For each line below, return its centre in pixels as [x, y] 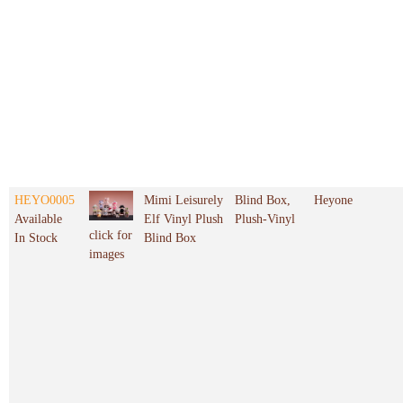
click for [111, 235]
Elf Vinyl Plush [184, 219]
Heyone [333, 201]
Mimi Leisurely [184, 201]
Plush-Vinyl [265, 219]
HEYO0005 [45, 201]
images [107, 254]
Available [38, 219]
